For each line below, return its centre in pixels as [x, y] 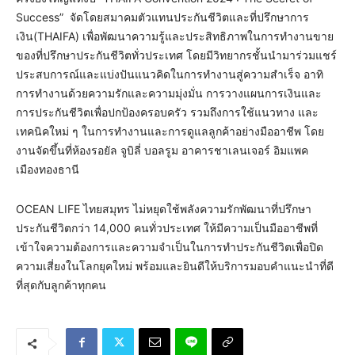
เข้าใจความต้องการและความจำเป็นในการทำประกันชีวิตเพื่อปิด [170, 246]
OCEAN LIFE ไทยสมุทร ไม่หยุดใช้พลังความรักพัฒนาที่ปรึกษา [164, 208]
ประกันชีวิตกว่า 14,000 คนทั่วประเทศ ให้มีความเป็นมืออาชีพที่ [167, 227]
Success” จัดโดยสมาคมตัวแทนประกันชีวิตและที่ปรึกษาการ [162, 17]
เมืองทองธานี [48, 169]
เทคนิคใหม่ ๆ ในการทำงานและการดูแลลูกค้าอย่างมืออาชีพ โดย [170, 131]
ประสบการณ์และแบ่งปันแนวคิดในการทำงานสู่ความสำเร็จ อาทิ [170, 74]
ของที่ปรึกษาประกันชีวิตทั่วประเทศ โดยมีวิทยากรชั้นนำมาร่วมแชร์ [176, 55]
